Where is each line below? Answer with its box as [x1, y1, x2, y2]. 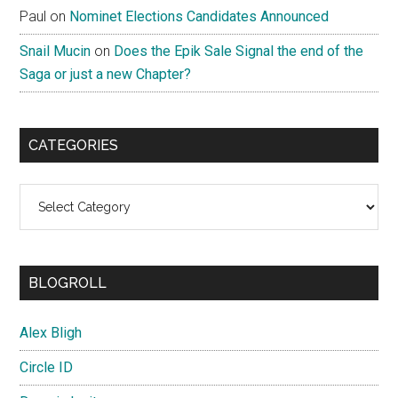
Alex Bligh [20, 324, 83, 342]
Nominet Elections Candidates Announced [69, 8, 330, 26]
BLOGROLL [28, 275, 107, 292]
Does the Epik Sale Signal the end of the [114, 43, 364, 60]
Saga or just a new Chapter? [20, 66, 192, 84]
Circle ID [20, 359, 74, 377]
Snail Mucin [20, 43, 92, 60]
